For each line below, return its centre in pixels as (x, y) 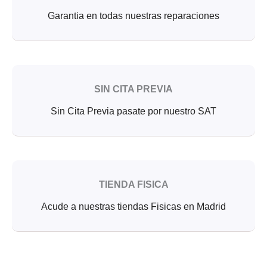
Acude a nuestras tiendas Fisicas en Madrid (133, 206)
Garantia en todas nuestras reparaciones (133, 15)
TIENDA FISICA (133, 184)
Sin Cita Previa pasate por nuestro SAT (133, 111)
